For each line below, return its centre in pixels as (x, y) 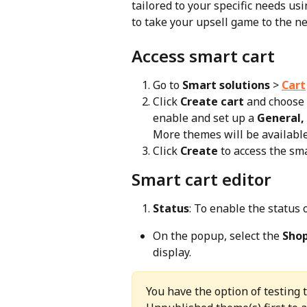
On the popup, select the (218, 236)
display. (172, 253)
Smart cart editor (201, 179)
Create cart (212, 102)
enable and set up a (205, 118)
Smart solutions (226, 85)
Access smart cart (203, 56)
